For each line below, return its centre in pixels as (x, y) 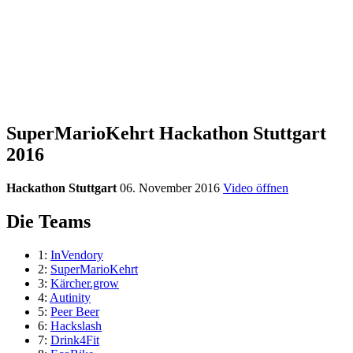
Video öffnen (256, 188)
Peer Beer (75, 312)
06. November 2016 (171, 188)
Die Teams (48, 222)
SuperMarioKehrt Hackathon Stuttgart (166, 134)
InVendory (77, 255)
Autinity (70, 298)
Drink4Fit (75, 340)
